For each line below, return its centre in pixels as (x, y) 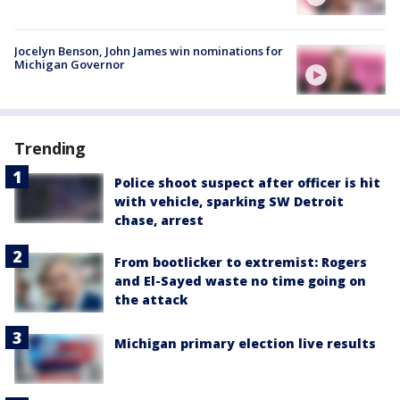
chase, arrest (159, 221)
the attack (151, 300)
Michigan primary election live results (245, 343)
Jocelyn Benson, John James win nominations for (149, 50)
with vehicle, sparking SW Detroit (229, 202)
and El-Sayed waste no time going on (240, 281)
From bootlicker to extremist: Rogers (241, 262)
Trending (50, 149)
